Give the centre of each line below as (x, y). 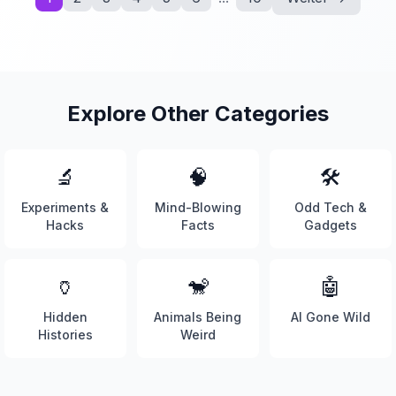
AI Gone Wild (331, 317)
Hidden (65, 317)
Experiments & (65, 207)
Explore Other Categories (198, 114)
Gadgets (331, 225)
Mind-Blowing (198, 207)
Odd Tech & (331, 207)
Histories (65, 335)
